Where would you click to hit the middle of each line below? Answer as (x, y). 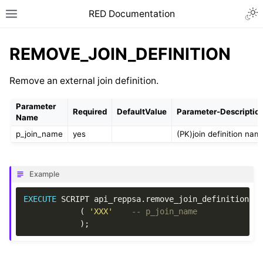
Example (45, 174)
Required (90, 111)
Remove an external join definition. (84, 81)
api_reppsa (118, 199)
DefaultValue (141, 111)
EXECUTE (40, 199)
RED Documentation (131, 14)
